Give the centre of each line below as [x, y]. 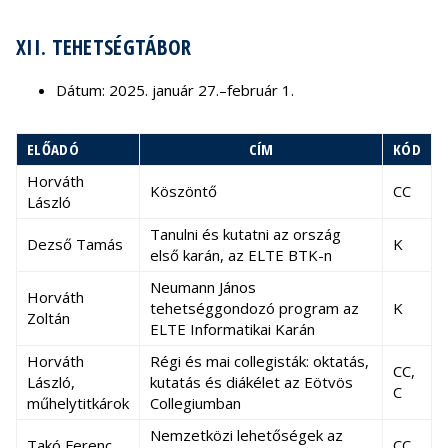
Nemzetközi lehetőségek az [246, 435]
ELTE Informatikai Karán [232, 329]
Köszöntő [183, 191]
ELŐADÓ [53, 149]
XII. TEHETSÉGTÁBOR [104, 47]
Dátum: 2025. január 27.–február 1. [175, 90]
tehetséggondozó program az [254, 308]
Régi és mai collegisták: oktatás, [259, 361]
